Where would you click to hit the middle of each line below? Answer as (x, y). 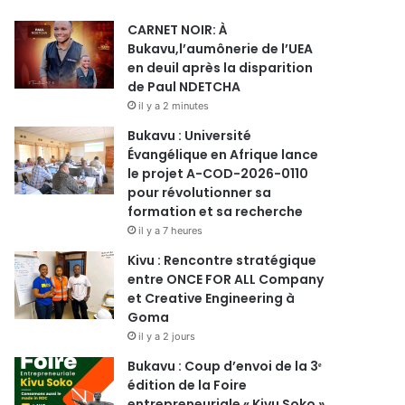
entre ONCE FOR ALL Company (226, 279)
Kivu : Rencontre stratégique (222, 260)
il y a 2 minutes (174, 106)
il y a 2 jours (167, 336)
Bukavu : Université (189, 136)
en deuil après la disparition (220, 68)
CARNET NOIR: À (178, 30)
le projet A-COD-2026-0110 (218, 174)
